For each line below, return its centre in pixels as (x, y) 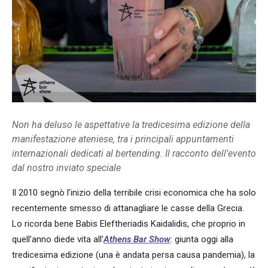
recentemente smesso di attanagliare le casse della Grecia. (128, 208)
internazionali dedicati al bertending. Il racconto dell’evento (134, 154)
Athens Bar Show (137, 240)
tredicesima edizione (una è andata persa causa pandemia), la (133, 255)
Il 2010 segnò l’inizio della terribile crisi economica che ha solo (134, 193)
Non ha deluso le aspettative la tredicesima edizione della (131, 125)
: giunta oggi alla (202, 240)
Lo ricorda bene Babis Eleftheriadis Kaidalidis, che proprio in (129, 224)
